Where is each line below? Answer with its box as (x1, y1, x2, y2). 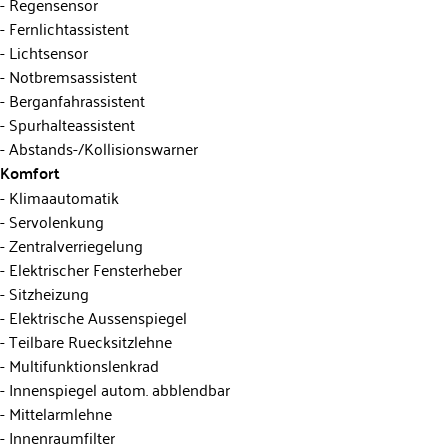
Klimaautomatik (5, 182, 119, 211)
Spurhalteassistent (5, 109, 135, 138)
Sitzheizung (5, 278, 89, 307)
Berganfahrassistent (5, 85, 145, 114)
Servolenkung (5, 206, 104, 235)
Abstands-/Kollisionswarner (5, 133, 198, 162)
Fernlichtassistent (5, 13, 129, 42)
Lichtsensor (5, 37, 88, 66)
